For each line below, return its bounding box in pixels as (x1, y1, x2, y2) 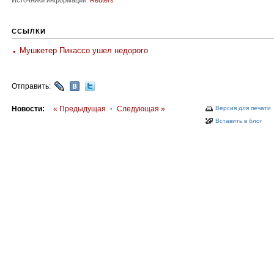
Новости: (12, 105, 45, 113)
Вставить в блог (215, 117, 262, 124)
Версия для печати (215, 105, 271, 111)
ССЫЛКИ (12, 28, 46, 35)
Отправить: (12, 82, 53, 91)
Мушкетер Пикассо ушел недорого (20, 46, 148, 55)
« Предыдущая (53, 105, 106, 113)
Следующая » (117, 105, 165, 113)
